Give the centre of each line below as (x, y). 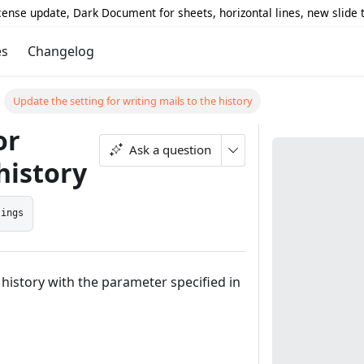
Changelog (61, 51)
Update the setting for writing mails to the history (132, 101)
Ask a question (170, 149)
